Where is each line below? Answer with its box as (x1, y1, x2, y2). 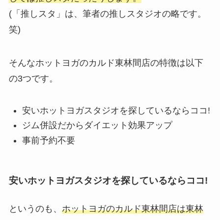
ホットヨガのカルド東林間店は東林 (61, 204, 203, 214)
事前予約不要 (22, 135, 75, 145)
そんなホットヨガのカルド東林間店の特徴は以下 (8, 57, 203, 68)
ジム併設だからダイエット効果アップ (22, 120, 172, 131)
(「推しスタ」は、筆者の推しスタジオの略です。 (8, 8, 206, 19)
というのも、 (8, 204, 62, 214)
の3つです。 (8, 73, 58, 83)
